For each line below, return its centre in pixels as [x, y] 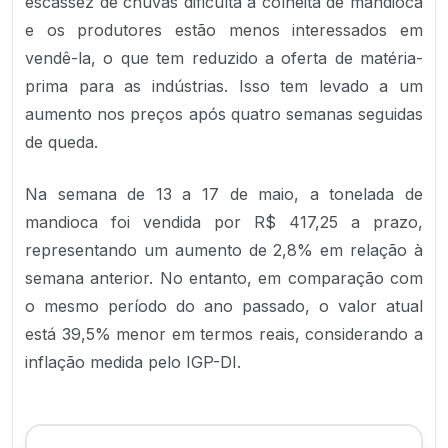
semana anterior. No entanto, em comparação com [224, 278]
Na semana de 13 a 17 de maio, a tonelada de [224, 194]
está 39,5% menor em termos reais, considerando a [224, 334]
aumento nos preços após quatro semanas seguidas [224, 114]
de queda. [61, 142]
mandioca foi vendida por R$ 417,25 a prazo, [224, 222]
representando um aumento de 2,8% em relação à [224, 250]
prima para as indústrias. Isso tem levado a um [224, 86]
